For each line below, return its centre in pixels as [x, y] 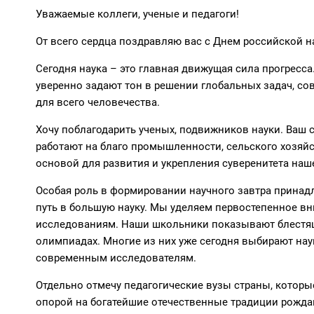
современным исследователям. [116, 258]
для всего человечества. [98, 102]
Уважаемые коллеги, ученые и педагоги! [137, 14]
